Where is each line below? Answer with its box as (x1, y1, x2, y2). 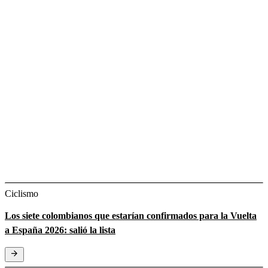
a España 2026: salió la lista (5, 224, 115, 235)
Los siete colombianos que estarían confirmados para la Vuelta (5, 210, 257, 221)
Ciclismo (5, 188, 38, 199)
